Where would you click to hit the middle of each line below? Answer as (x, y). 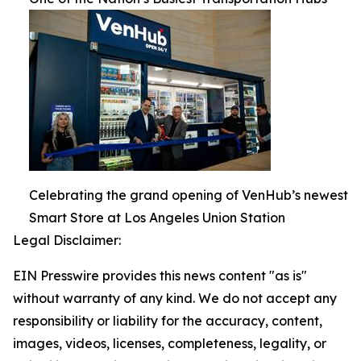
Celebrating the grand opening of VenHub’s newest (189, 195)
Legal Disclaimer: (67, 240)
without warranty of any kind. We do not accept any (175, 298)
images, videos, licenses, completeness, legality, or (170, 343)
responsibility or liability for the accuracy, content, (168, 321)
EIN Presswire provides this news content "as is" (160, 276)
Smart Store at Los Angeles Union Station (157, 218)
